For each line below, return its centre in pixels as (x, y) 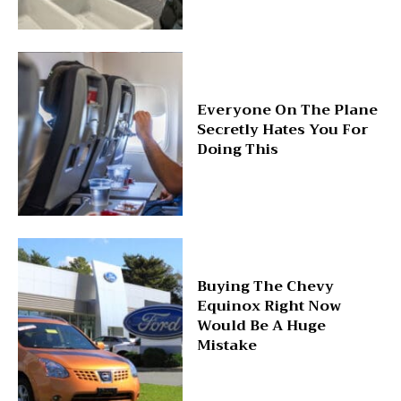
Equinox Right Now (269, 307)
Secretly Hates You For (282, 129)
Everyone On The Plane (287, 110)
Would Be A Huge (261, 326)
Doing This (237, 149)
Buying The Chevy (265, 287)
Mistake (226, 346)
